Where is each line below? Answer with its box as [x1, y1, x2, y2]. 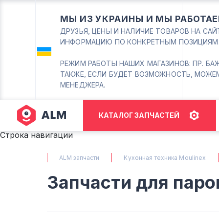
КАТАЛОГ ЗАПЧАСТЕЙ [98, 111, 179, 119]
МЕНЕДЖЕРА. [60, 81, 106, 89]
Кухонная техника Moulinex [124, 154, 206, 161]
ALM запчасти [59, 154, 100, 161]
